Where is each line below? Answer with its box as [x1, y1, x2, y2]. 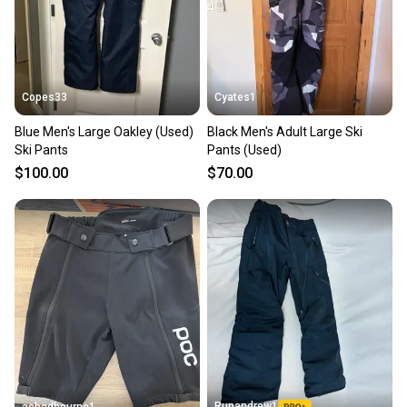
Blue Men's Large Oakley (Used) [15, 124, 194, 139]
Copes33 [22, 90, 67, 104]
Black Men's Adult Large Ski [207, 124, 362, 139]
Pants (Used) [207, 142, 282, 157]
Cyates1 [214, 90, 256, 104]
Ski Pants [15, 142, 68, 157]
